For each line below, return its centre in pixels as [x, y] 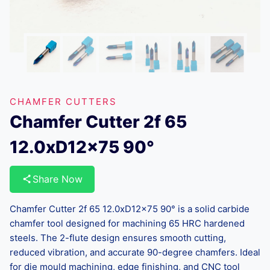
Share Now [58, 179]
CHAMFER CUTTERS [63, 101]
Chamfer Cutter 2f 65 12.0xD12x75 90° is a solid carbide [130, 209]
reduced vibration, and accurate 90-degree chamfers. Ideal [135, 252]
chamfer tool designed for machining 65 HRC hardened [127, 223]
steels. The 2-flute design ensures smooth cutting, [118, 237]
